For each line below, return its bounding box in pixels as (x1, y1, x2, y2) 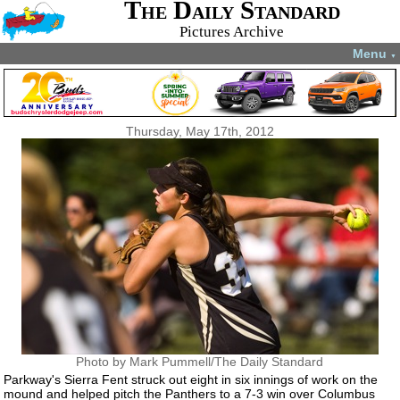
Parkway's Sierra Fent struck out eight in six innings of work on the (4, 371, 379, 387)
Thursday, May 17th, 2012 (125, 124, 274, 138)
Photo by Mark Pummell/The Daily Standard (76, 354, 324, 369)
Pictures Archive (179, 23, 285, 40)
